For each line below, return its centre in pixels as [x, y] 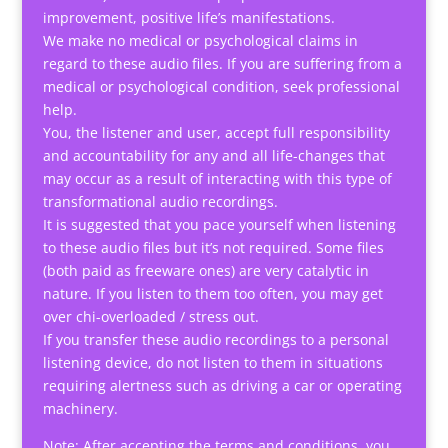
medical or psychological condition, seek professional [221, 86]
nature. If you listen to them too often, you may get [212, 293]
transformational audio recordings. [160, 201]
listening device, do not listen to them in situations [212, 362]
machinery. [80, 408]
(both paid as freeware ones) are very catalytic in [205, 270]
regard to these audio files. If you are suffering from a [222, 63]
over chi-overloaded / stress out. [150, 316]
